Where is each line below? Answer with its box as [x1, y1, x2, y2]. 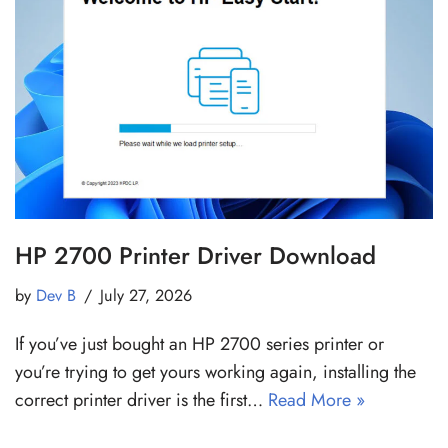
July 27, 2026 [100, 283, 192, 307]
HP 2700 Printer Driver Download [15, 237, 376, 273]
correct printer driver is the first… [15, 386, 268, 413]
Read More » [268, 386, 365, 413]
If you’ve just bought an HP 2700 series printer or [15, 330, 384, 357]
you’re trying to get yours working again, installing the [15, 358, 416, 385]
